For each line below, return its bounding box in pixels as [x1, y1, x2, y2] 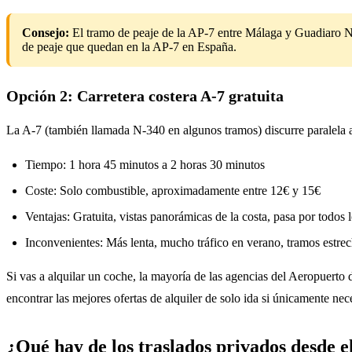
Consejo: [22, 25, 69, 39]
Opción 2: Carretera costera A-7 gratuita [6, 86, 284, 104]
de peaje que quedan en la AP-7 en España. [22, 39, 236, 53]
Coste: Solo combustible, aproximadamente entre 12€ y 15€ [25, 183, 321, 197]
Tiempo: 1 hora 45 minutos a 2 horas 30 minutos [25, 157, 265, 171]
